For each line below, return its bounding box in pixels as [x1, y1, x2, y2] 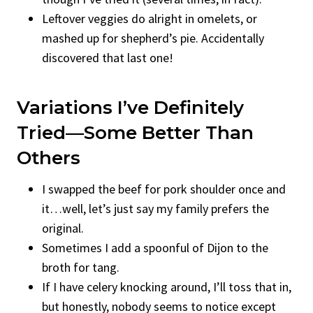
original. [42, 219, 84, 236]
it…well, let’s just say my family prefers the [42, 200, 269, 217]
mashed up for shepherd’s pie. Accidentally [42, 29, 264, 46]
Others [17, 146, 80, 169]
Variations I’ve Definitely [17, 96, 244, 119]
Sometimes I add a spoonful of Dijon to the [42, 239, 268, 256]
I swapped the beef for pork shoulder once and [42, 180, 286, 197]
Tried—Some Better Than [17, 121, 254, 144]
